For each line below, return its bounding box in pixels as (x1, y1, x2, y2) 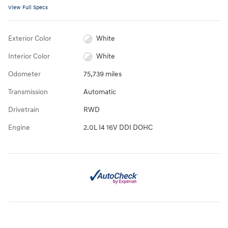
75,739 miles (83, 70, 122, 79)
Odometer (8, 70, 41, 79)
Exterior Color (8, 34, 51, 43)
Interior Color (8, 52, 50, 61)
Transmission (8, 88, 48, 97)
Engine (8, 123, 30, 132)
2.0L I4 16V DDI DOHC (83, 123, 153, 132)
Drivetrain (8, 105, 39, 115)
